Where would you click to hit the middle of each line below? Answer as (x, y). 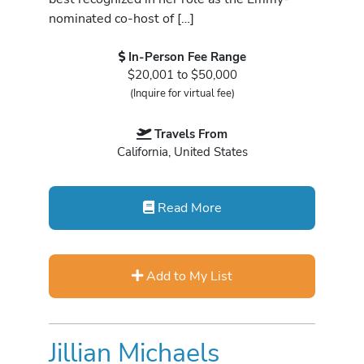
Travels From (191, 134)
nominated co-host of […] (121, 18)
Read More (188, 207)
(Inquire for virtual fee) (182, 94)
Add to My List (188, 275)
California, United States (182, 152)
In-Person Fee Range (187, 57)
